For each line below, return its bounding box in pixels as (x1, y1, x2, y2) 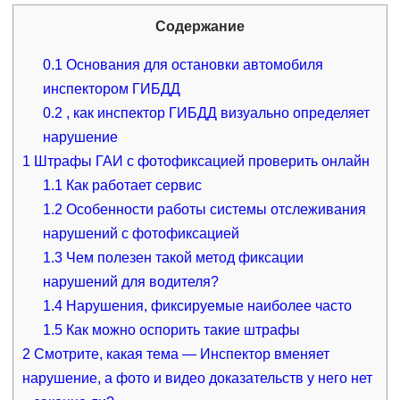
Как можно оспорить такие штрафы (62, 321, 301, 337)
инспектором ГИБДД (43, 80, 181, 96)
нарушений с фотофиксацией (43, 225, 240, 241)
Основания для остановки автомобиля (62, 56, 324, 72)
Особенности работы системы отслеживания (62, 201, 367, 217)
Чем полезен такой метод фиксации (62, 249, 304, 265)
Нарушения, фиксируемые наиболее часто (62, 297, 353, 313)
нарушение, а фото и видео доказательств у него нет (21, 370, 372, 386)
